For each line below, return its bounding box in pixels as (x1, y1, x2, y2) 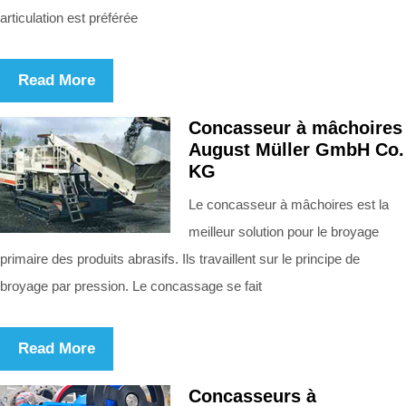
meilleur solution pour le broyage (188, 223, 379, 239)
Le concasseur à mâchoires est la (188, 196, 389, 212)
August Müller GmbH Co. (188, 139, 404, 159)
